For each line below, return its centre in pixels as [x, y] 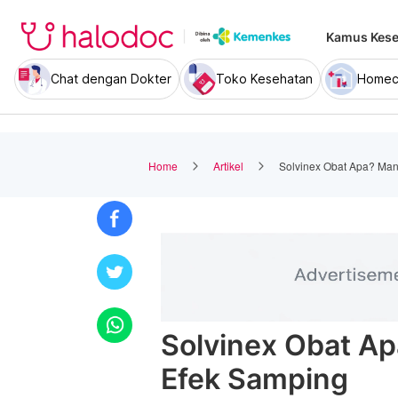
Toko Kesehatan [264, 79]
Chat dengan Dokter [111, 79]
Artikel [228, 165]
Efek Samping [255, 379]
